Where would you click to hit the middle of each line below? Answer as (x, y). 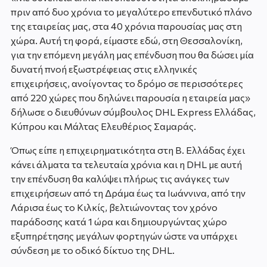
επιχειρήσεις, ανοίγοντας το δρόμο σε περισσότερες (127, 83)
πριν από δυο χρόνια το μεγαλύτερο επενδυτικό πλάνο (131, 12)
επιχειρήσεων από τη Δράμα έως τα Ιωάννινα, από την (128, 193)
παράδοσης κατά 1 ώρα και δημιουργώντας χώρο (119, 222)
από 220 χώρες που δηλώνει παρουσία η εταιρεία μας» (130, 98)
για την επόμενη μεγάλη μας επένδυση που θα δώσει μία (132, 55)
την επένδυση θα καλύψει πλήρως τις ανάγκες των (120, 179)
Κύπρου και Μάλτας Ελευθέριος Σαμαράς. (103, 126)
